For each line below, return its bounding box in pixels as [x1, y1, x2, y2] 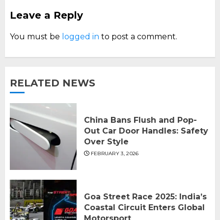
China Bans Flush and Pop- [84, 115, 197, 125]
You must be [10, 31, 62, 41]
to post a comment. [99, 31, 177, 41]
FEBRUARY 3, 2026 [90, 150, 139, 157]
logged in [62, 31, 99, 41]
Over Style [84, 137, 129, 147]
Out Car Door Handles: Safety [84, 126, 208, 136]
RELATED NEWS [10, 77, 95, 89]
